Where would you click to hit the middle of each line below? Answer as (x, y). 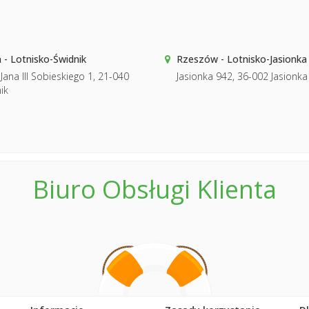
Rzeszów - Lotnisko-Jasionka (242, 59)
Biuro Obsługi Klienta (154, 189)
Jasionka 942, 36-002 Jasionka (242, 76)
